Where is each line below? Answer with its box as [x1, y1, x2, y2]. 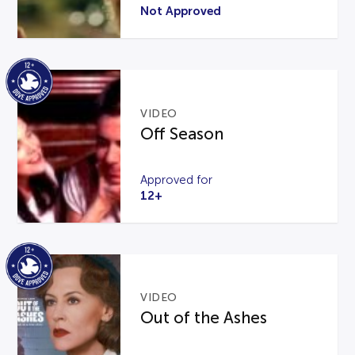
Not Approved [140, 3, 222, 17]
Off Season [140, 124, 224, 143]
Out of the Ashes [140, 309, 268, 327]
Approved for [140, 173, 213, 186]
